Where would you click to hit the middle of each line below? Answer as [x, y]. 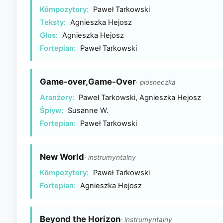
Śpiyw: [52, 110]
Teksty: [53, 22]
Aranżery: [57, 97]
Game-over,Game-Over [88, 81]
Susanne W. [87, 110]
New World [62, 157]
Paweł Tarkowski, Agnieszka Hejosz [139, 97]
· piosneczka [156, 82]
